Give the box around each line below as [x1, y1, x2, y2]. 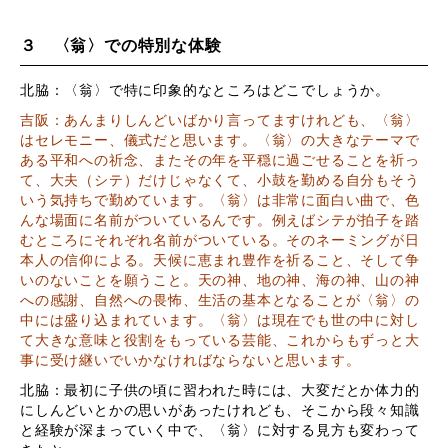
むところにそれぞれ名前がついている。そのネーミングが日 [20, 233, 420, 249]
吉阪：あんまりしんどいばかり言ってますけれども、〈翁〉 [20, 113, 420, 129]
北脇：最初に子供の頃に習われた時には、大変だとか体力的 [20, 383, 420, 399]
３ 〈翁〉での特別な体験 [20, 36, 222, 54]
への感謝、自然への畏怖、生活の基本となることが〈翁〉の [20, 293, 420, 309]
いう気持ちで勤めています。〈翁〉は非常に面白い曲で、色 [20, 193, 420, 209]
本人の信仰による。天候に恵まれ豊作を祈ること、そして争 [20, 253, 420, 269]
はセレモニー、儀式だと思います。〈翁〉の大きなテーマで [20, 133, 420, 149]
